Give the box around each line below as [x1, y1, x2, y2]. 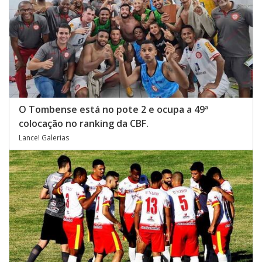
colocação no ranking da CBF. [19, 116, 149, 130]
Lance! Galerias [19, 132, 69, 143]
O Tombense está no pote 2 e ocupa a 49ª [19, 102, 208, 116]
